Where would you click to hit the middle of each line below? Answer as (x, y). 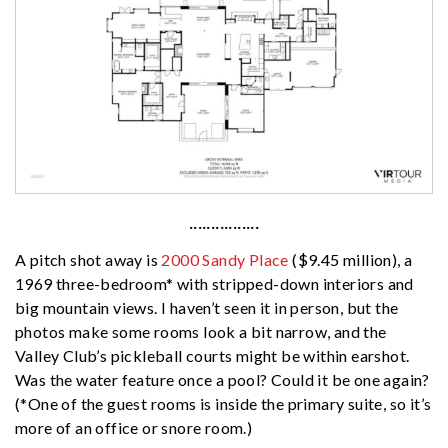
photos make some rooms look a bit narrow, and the (201, 331)
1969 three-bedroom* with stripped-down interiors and (214, 283)
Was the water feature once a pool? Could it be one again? (222, 379)
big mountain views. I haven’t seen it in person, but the (207, 307)
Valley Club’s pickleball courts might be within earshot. (212, 355)
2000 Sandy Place (225, 259)
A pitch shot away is (88, 259)
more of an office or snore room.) (134, 427)
